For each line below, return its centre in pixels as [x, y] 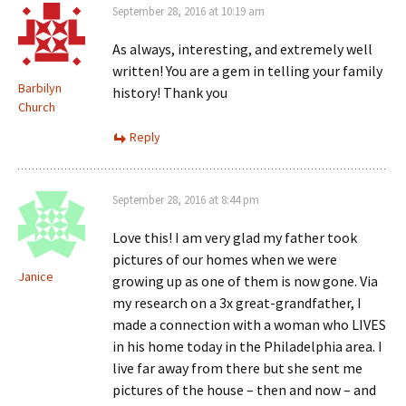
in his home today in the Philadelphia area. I [247, 346]
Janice [36, 276]
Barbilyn [40, 88]
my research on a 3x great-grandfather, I [237, 303]
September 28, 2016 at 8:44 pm [186, 200]
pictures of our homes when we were [225, 259]
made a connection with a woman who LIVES [249, 324]
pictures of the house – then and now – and [244, 390]
